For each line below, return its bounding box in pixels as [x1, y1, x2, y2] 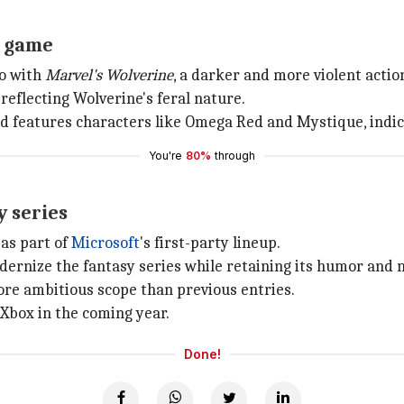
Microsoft [71, 234, 140, 252]
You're [149, 149, 182, 162]
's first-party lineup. [140, 234, 280, 252]
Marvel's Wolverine [45, 66, 173, 85]
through [215, 149, 255, 162]
